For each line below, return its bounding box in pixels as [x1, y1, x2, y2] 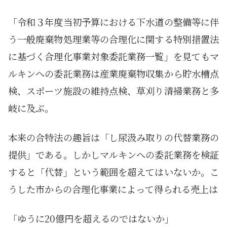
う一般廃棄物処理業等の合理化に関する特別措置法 [8, 32, 219, 46]
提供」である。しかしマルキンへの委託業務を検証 [8, 148, 219, 162]
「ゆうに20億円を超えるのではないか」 [8, 212, 174, 225]
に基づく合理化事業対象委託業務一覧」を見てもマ [8, 50, 219, 63]
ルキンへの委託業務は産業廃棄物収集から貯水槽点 [8, 67, 219, 81]
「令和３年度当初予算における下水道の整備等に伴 [8, 15, 219, 29]
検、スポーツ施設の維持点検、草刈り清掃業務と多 [8, 84, 219, 98]
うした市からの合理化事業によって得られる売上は [8, 182, 218, 196]
